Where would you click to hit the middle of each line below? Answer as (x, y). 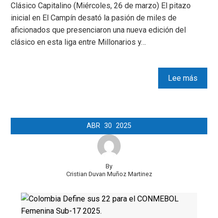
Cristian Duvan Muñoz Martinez (109, 174)
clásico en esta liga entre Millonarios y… (79, 42)
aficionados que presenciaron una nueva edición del (99, 30)
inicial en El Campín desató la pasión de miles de (94, 18)
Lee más (182, 78)
